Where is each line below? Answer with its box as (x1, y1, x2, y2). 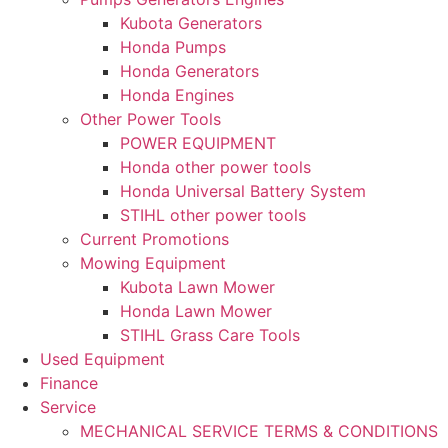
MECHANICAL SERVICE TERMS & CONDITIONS (80, 420, 438, 441)
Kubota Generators (120, 12, 262, 33)
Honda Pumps (120, 36, 226, 57)
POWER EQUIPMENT (120, 132, 276, 153)
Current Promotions (80, 228, 229, 249)
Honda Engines (120, 84, 234, 105)
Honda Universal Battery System (120, 180, 366, 201)
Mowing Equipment (80, 252, 226, 273)
